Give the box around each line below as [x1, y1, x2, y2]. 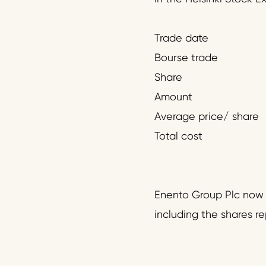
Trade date [154, 31, 208, 45]
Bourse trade [154, 51, 218, 64]
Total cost [154, 129, 202, 142]
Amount [154, 90, 192, 103]
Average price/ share [154, 110, 259, 123]
